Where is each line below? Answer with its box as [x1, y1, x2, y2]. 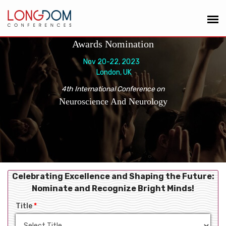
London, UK [94, 68, 132, 77]
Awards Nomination [72, 38, 154, 49]
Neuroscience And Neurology [59, 96, 167, 106]
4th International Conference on [62, 85, 164, 93]
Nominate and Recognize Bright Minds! [32, 184, 194, 193]
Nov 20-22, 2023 [83, 58, 143, 66]
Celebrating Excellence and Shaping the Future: [12, 172, 214, 181]
